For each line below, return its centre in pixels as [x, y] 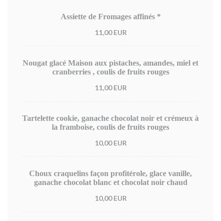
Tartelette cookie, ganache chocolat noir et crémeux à [110, 118]
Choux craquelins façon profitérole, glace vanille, [110, 173]
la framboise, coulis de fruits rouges [110, 127]
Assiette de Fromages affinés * [110, 17]
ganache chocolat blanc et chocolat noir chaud [110, 182]
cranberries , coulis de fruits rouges [110, 72]
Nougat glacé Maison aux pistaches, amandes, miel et [110, 63]
